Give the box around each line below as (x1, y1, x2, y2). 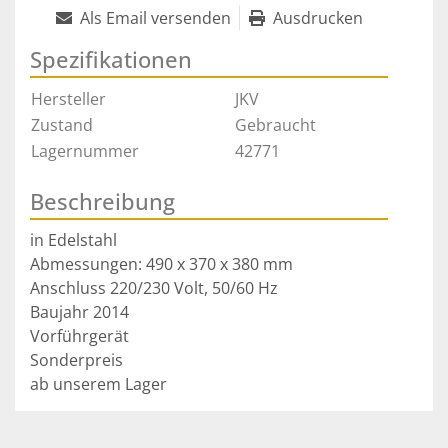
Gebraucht (235, 114, 316, 137)
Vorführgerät (30, 325, 129, 348)
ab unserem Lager (30, 373, 167, 396)
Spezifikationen (30, 44, 192, 75)
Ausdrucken (272, 7, 363, 30)
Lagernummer (31, 140, 139, 163)
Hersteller (31, 88, 106, 111)
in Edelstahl (30, 229, 117, 252)
